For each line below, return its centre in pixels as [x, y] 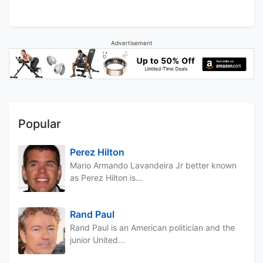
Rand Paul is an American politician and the [152, 228]
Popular [40, 124]
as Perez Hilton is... [106, 178]
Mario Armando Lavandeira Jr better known [153, 166]
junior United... [97, 240]
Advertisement [131, 43]
